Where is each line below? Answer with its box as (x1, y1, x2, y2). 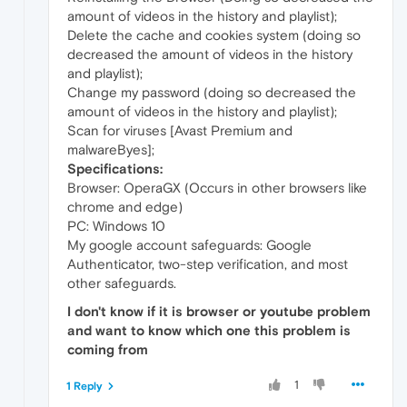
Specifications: (67, 161, 163, 177)
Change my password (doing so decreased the (67, 84, 356, 101)
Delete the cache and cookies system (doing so (67, 27, 361, 44)
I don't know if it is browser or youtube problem (67, 303, 371, 320)
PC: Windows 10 (67, 218, 165, 234)
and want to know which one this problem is (67, 323, 351, 339)
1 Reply (66, 380, 103, 393)
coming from (67, 342, 148, 358)
